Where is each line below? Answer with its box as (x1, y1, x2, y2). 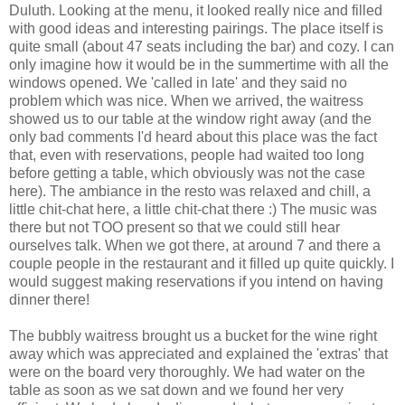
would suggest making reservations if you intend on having (9, 273, 383, 289)
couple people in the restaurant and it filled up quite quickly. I (9, 255, 394, 271)
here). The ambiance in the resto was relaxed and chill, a (9, 183, 371, 199)
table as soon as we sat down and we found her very (9, 381, 344, 398)
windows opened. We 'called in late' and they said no (9, 74, 347, 90)
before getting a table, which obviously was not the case (9, 165, 365, 181)
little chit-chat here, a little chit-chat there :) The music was (9, 201, 377, 217)
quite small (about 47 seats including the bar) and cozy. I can (9, 38, 394, 54)
